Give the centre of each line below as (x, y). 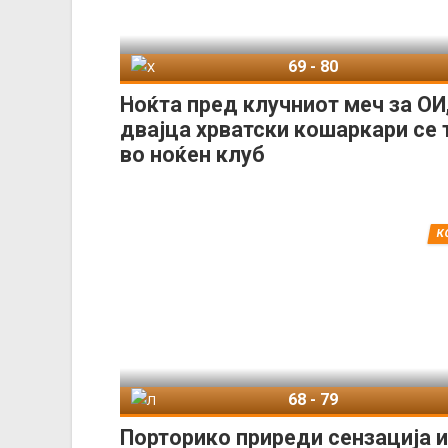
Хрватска (180, 68)
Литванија (183, 401)
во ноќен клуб (192, 154)
